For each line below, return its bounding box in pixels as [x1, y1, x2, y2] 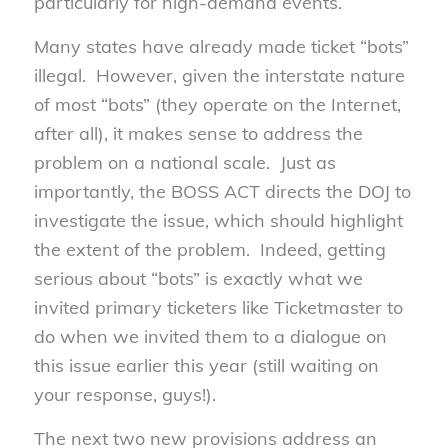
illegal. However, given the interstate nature [33, 64, 405, 88]
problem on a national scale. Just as [33, 151, 336, 175]
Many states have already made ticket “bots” [33, 35, 409, 59]
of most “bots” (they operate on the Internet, [33, 93, 401, 117]
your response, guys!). [33, 383, 216, 407]
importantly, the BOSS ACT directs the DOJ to [33, 180, 411, 204]
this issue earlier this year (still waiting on [33, 354, 379, 378]
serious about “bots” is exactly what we [33, 267, 363, 291]
